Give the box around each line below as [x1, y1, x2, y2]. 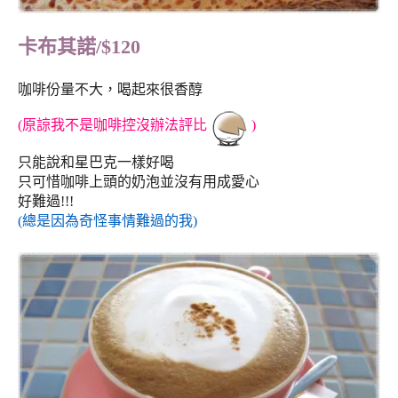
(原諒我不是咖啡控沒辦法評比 [18, 116, 207, 132]
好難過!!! [18, 194, 74, 210]
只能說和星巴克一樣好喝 [18, 155, 174, 171]
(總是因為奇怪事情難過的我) [18, 213, 197, 229]
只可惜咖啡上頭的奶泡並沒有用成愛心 [18, 174, 259, 190]
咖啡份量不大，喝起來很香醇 [18, 82, 203, 98]
